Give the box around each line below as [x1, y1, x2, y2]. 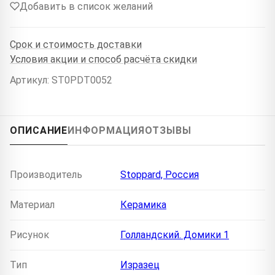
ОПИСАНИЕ [10, 124, 68, 136]
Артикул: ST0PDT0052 [10, 74, 112, 86]
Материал [10, 198, 55, 211]
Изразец [120, 258, 160, 271]
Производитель [10, 168, 82, 180]
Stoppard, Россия [120, 168, 199, 180]
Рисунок [10, 228, 49, 241]
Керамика [120, 198, 166, 211]
